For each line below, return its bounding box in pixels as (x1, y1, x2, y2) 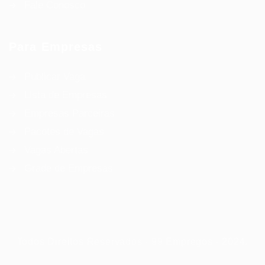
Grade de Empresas (24, 163, 113, 174)
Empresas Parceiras (24, 108, 115, 119)
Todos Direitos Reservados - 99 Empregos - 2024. (17, 237, 248, 247)
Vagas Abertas (24, 144, 88, 156)
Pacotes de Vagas (24, 126, 104, 137)
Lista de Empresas (24, 89, 107, 101)
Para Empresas (9, 40, 103, 53)
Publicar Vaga (24, 71, 85, 82)
